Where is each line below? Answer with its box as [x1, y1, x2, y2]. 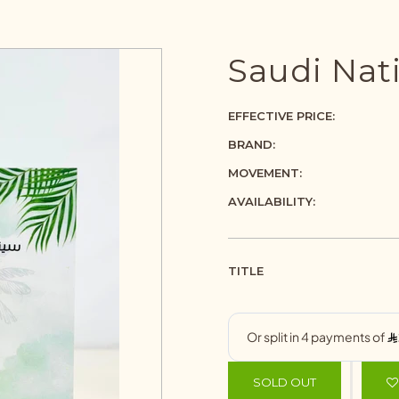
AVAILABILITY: [228, 194, 316, 208]
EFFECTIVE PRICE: [228, 109, 336, 123]
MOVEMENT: [228, 166, 303, 180]
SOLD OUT [253, 375, 317, 389]
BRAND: [228, 137, 276, 151]
